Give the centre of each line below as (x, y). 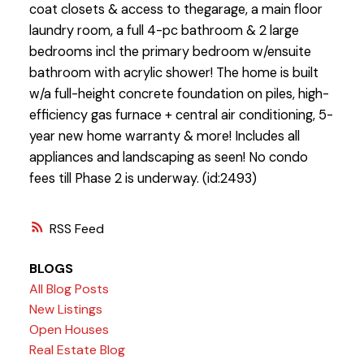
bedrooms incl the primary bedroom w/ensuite (170, 52)
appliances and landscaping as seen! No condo (168, 158)
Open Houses (69, 329)
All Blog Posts (69, 288)
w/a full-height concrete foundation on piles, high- (179, 94)
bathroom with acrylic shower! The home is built (173, 73)
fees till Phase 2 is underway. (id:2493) (143, 179)
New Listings (65, 309)
